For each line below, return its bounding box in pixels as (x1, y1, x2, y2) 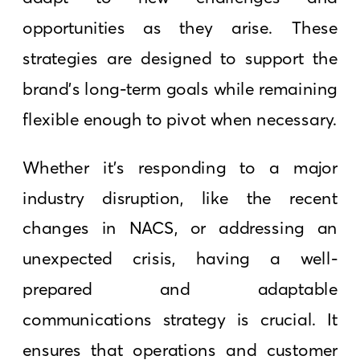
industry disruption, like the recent (22, 186, 338, 208)
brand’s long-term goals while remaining (22, 77, 338, 100)
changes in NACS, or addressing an (22, 217, 338, 239)
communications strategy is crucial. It (22, 308, 338, 330)
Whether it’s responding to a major (22, 156, 338, 178)
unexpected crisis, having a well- (22, 247, 338, 269)
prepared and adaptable (22, 277, 338, 300)
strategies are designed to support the (22, 47, 338, 69)
